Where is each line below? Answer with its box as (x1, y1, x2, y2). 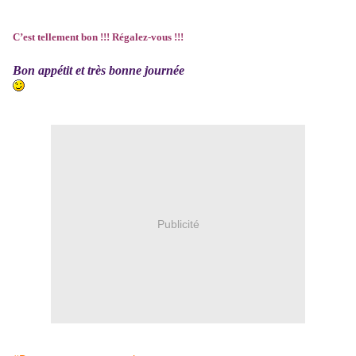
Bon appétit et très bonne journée (13, 64, 188, 78)
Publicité (157, 217, 199, 230)
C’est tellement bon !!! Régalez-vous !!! (13, 31, 184, 44)
